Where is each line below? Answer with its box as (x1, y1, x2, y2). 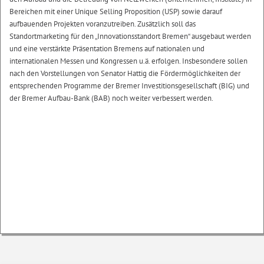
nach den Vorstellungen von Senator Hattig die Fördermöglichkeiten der (9, 68, 240, 78)
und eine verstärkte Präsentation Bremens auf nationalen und (9, 44, 204, 54)
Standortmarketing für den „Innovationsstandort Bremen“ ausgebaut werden (9, 31, 251, 41)
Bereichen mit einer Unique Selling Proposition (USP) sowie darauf (9, 6, 222, 16)
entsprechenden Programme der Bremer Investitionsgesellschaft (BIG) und (9, 81, 249, 91)
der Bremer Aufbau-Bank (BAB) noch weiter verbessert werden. (9, 93, 213, 103)
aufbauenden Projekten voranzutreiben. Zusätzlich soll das (9, 19, 196, 29)
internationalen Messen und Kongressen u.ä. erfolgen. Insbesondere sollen (9, 56, 247, 66)
